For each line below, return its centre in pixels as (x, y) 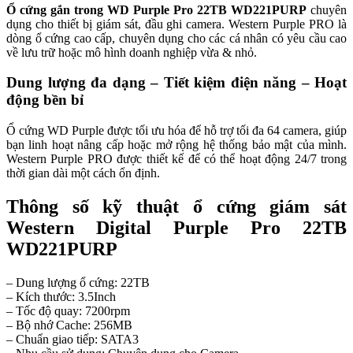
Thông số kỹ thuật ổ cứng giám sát (176, 207)
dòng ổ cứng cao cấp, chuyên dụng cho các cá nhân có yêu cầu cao (176, 38)
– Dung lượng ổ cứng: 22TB (78, 282)
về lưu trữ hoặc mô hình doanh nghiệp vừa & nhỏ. (132, 52)
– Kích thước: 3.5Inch (61, 296)
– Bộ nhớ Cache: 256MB (69, 325)
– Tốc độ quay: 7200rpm (68, 310)
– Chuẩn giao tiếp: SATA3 (72, 339)
